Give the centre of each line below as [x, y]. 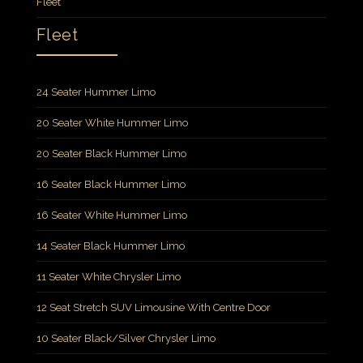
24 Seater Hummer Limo [96, 92]
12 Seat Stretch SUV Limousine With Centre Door [153, 308]
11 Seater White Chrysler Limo [108, 277]
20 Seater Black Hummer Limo [111, 154]
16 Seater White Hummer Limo [111, 216]
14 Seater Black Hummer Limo [110, 246]
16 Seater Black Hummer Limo [111, 185]
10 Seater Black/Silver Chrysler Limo [126, 339]
